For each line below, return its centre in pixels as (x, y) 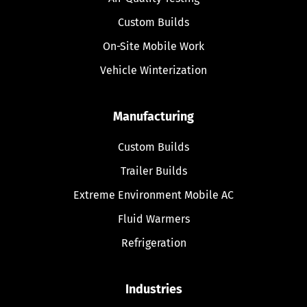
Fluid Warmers (153, 219)
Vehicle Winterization (153, 70)
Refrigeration (153, 243)
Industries (153, 289)
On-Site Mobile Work (153, 46)
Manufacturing (153, 116)
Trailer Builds (153, 171)
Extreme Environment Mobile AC (153, 195)
